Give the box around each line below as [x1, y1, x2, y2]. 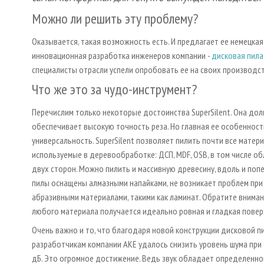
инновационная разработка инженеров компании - [32, 49, 212, 61]
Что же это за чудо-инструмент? [32, 80, 197, 98]
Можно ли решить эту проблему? [32, 9, 198, 28]
